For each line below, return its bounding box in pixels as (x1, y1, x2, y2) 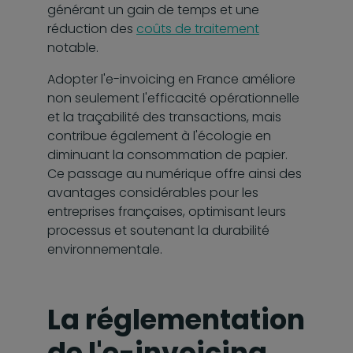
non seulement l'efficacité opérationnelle (47, 88, 299, 107)
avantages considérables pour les (47, 183, 258, 202)
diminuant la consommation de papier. (47, 145, 288, 164)
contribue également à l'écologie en (47, 126, 271, 145)
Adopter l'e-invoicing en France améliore (47, 69, 295, 88)
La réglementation (47, 299, 305, 339)
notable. (47, 38, 98, 57)
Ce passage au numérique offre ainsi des (47, 164, 302, 183)
